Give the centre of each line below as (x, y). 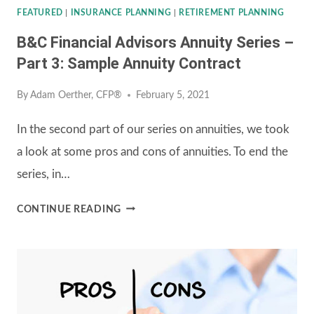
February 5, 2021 (173, 95)
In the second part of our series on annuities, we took (153, 129)
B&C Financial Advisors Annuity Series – (155, 43)
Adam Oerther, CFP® (76, 95)
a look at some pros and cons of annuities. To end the (152, 151)
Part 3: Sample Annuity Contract (129, 64)
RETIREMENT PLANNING (232, 13)
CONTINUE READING (69, 209)
